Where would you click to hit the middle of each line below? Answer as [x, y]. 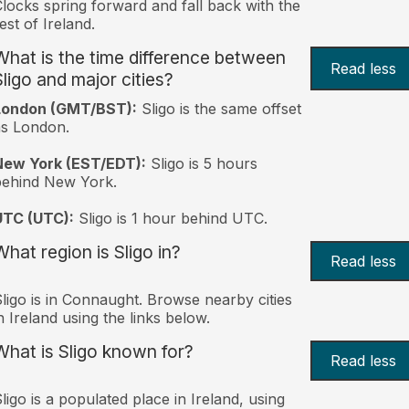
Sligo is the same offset [219, 108]
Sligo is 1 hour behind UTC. [170, 218]
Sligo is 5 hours [201, 163]
